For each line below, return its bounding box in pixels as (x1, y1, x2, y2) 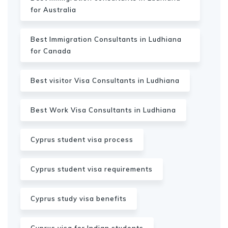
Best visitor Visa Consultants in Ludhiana (31, 76, 180, 84)
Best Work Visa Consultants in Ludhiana (31, 106, 176, 114)
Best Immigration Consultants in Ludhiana (31, 35, 182, 43)
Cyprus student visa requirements (31, 165, 153, 173)
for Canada (31, 47, 71, 55)
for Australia (31, 6, 76, 14)
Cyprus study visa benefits (31, 194, 127, 203)
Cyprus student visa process (31, 135, 133, 144)
